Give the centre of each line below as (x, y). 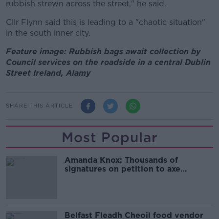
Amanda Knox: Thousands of (121, 160)
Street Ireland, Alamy (48, 73)
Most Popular (109, 137)
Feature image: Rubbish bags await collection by (103, 51)
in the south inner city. (48, 33)
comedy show (92, 177)
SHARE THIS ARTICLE (39, 106)
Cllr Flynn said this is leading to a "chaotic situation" (106, 22)
